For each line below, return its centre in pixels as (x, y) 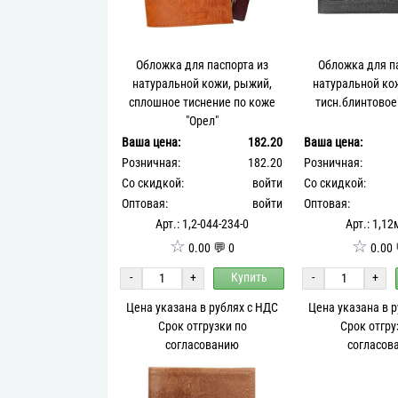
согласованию (203, 345)
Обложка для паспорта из (203, 65)
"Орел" (203, 121)
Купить (249, 278)
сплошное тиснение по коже (203, 102)
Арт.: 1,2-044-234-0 (203, 224)
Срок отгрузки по (202, 326)
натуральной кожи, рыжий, (203, 84)
